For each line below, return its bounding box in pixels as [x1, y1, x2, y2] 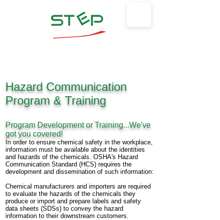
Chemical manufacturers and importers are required [5, 183, 151, 190]
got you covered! [5, 130, 63, 138]
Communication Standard [5, 161, 79, 168]
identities [119, 146, 145, 153]
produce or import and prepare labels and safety [5, 197, 141, 205]
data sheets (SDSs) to [5, 205, 71, 212]
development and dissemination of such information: [5, 168, 154, 175]
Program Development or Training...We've [5, 121, 151, 129]
